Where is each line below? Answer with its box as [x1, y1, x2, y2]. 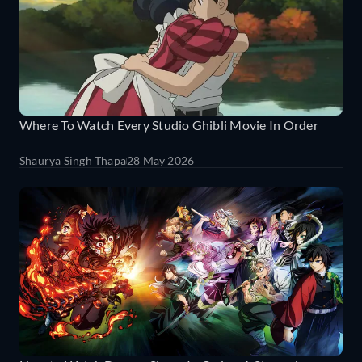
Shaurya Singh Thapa [19, 153, 126, 167]
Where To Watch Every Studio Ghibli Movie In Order [19, 116, 318, 133]
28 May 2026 [127, 153, 195, 167]
